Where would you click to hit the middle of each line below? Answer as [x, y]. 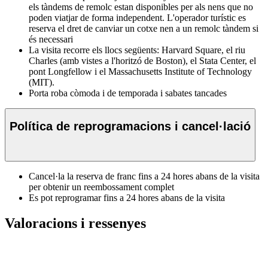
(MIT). [42, 82]
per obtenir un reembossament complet [101, 187]
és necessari [51, 39]
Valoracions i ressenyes [75, 223]
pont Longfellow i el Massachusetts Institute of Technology [140, 71]
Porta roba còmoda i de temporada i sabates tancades [128, 93]
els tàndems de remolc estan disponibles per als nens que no [141, 7]
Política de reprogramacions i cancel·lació [130, 127]
